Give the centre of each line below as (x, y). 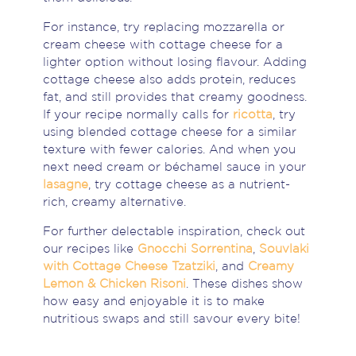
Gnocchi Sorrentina (195, 250)
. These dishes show (244, 284)
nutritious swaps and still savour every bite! (171, 319)
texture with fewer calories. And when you (169, 150)
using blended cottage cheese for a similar (169, 133)
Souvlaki (284, 250)
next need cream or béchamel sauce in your (174, 168)
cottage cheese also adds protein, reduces (169, 80)
